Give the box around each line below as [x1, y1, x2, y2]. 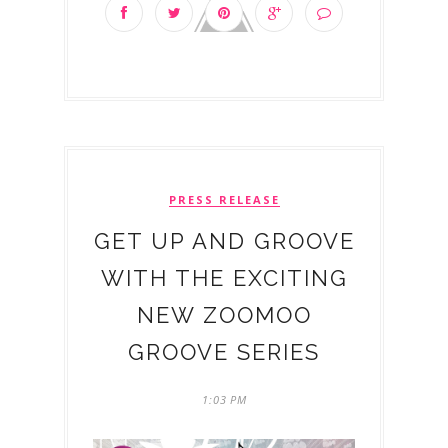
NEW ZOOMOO [136, 302, 312, 328]
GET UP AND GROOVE [93, 228, 355, 254]
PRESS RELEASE [168, 192, 280, 207]
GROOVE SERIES [128, 339, 320, 365]
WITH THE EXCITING [100, 265, 348, 291]
